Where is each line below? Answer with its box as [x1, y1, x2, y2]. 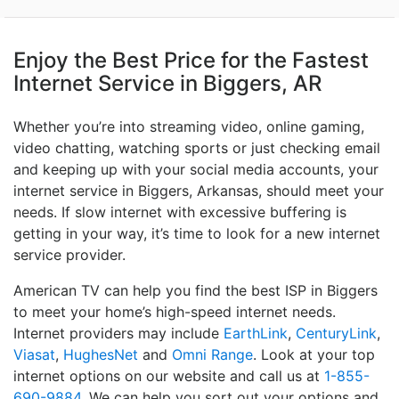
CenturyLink [296, 324, 377, 343]
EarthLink [224, 324, 288, 343]
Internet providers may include [13, 324, 224, 343]
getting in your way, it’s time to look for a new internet [13, 224, 380, 243]
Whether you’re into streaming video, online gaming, [13, 118, 364, 136]
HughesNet [63, 346, 138, 364]
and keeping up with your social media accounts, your [13, 160, 379, 179]
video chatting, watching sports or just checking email [13, 139, 380, 158]
